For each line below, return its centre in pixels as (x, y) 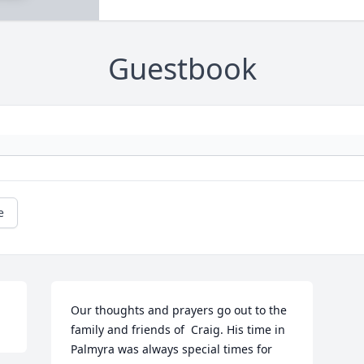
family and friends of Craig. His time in (178, 329)
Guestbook (182, 68)
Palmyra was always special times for (172, 349)
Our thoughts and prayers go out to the (179, 310)
